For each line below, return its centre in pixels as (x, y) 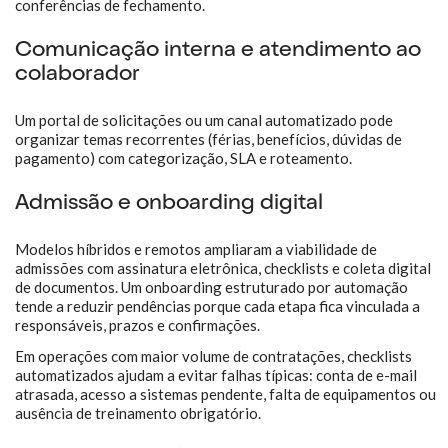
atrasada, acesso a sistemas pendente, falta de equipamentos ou (225, 394)
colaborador (77, 75)
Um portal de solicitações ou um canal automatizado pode (204, 120)
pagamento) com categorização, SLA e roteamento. (183, 158)
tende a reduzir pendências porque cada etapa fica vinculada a (217, 306)
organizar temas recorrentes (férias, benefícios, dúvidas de (208, 139)
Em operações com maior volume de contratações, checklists (213, 356)
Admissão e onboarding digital (169, 204)
